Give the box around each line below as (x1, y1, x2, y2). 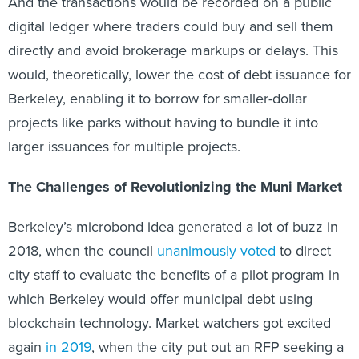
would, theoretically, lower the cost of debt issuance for (8, 63, 351, 85)
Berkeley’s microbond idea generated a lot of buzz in (8, 216, 338, 237)
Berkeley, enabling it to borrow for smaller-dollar (8, 87, 307, 109)
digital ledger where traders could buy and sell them (8, 15, 333, 37)
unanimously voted (157, 240, 276, 261)
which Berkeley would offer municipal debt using (8, 288, 313, 309)
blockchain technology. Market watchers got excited (8, 312, 331, 333)
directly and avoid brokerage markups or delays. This (8, 39, 338, 61)
